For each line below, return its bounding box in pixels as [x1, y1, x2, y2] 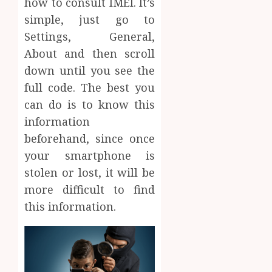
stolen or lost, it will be [24, 165, 155, 180]
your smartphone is [24, 148, 155, 163]
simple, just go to [24, 12, 155, 27]
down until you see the [24, 63, 155, 78]
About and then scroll [24, 46, 155, 61]
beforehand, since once [24, 131, 155, 146]
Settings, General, [24, 29, 155, 44]
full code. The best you [24, 80, 155, 95]
